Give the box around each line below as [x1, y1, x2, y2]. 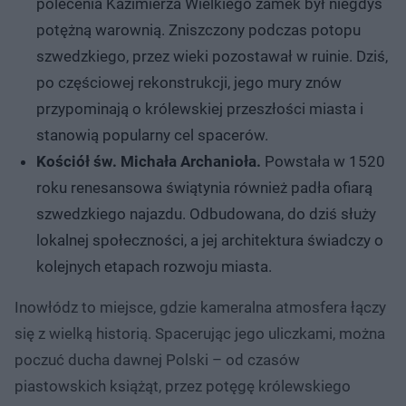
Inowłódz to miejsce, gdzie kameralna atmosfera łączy [14, 297, 386, 316]
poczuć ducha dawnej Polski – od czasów [14, 350, 300, 369]
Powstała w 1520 [261, 151, 385, 170]
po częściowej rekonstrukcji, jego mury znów [36, 72, 342, 92]
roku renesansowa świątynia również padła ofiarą [36, 178, 372, 197]
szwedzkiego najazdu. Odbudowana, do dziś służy [36, 204, 376, 223]
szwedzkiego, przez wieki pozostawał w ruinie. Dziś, [36, 46, 388, 65]
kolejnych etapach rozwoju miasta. [36, 256, 272, 275]
